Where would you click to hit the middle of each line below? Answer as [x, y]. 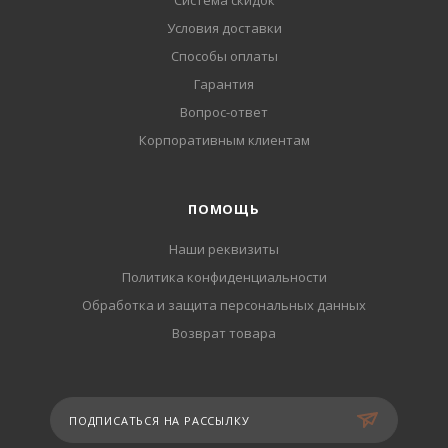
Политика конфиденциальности [224, 277]
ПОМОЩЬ [224, 209]
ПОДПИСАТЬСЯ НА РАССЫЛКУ [159, 421]
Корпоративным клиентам [224, 140]
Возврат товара [224, 333]
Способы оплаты [224, 56]
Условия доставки [224, 28]
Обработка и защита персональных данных [224, 305]
